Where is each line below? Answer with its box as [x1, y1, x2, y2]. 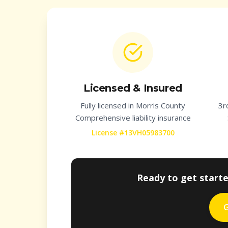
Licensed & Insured [83, 82, 182, 94]
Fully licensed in [80, 100, 136, 110]
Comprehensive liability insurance [75, 112, 191, 123]
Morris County [136, 100, 185, 110]
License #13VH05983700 [91, 128, 175, 137]
